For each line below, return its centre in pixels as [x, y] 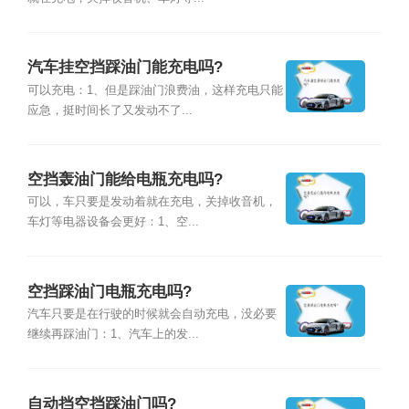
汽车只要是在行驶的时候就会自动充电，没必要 [152, 315]
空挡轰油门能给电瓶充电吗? [125, 180]
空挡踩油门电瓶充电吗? [109, 291]
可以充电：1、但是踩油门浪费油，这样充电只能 [155, 90]
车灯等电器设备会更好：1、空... [113, 222]
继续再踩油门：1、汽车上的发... [113, 335]
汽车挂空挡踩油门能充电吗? [125, 68]
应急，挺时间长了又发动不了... [110, 110]
